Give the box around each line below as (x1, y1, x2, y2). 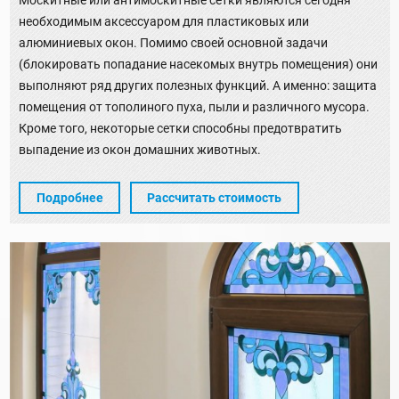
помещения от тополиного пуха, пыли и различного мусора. (19, 99, 370, 114)
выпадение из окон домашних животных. (19, 142, 261, 157)
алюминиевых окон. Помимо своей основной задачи (19, 35, 328, 50)
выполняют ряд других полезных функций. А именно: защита (19, 77, 377, 93)
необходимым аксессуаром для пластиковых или (19, 13, 309, 28)
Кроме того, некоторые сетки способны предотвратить (19, 120, 342, 135)
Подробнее (36, 191, 103, 206)
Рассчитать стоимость (147, 191, 281, 206)
